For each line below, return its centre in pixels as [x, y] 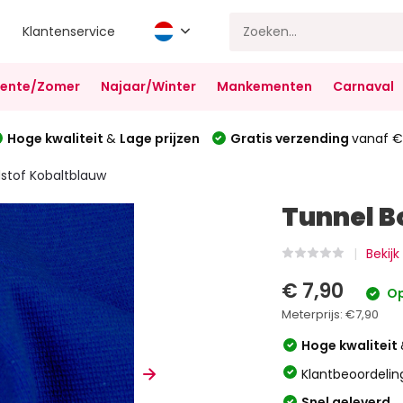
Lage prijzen [159, 138]
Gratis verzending [291, 138]
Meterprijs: [314, 314]
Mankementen [264, 86]
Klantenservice [69, 31]
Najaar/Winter [148, 86]
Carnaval [363, 86]
